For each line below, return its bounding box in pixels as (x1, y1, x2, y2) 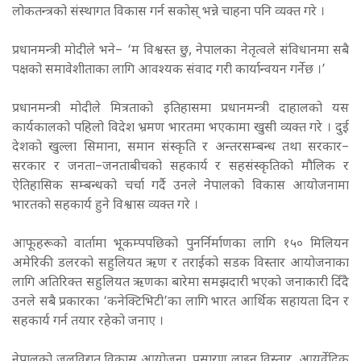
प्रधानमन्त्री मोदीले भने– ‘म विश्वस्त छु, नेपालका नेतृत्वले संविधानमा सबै (12, 42, 349, 60)
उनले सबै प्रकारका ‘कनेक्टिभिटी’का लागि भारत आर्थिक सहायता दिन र (12, 293, 349, 311)
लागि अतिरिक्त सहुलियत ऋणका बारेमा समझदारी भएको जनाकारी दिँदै (12, 274, 349, 292)
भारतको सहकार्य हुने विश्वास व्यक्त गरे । (12, 197, 201, 214)
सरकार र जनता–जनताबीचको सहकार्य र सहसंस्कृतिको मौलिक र (12, 158, 349, 176)
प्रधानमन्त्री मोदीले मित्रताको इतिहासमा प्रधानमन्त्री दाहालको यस (12, 100, 349, 118)
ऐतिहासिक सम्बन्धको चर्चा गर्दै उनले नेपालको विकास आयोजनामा (12, 177, 349, 195)
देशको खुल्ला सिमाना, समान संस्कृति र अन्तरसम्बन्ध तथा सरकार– (12, 139, 349, 156)
